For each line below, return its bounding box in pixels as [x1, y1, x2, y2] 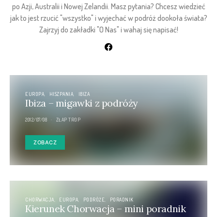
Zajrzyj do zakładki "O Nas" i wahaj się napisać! [39, 25, 178, 34]
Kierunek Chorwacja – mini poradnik [25, 202, 186, 215]
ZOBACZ [33, 139, 57, 146]
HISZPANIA [49, 91, 73, 97]
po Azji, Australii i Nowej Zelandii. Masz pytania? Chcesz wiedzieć [12, 1, 205, 11]
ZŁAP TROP [56, 117, 80, 123]
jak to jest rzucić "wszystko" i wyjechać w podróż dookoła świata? [10, 13, 207, 23]
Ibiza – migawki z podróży [25, 97, 139, 109]
